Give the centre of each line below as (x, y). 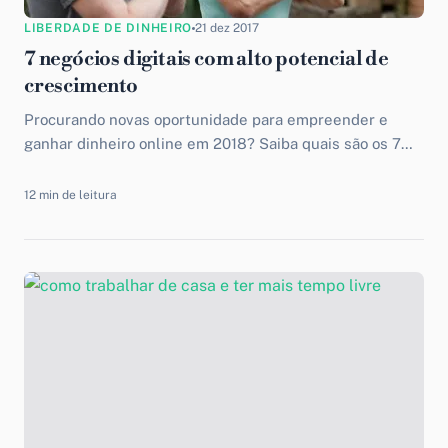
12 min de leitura (70, 195)
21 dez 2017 (227, 28)
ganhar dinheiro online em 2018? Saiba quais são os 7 (212, 143)
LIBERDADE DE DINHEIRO (108, 28)
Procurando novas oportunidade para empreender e (206, 119)
